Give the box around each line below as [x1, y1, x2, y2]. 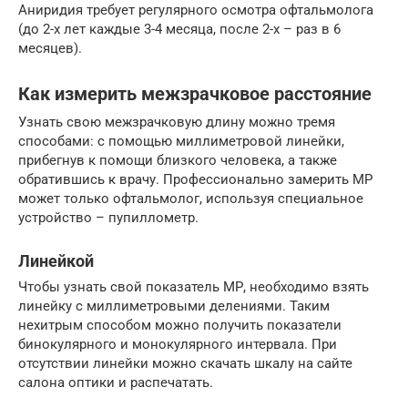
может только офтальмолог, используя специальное [18, 190, 363, 208]
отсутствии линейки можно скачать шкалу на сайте [18, 355, 352, 372]
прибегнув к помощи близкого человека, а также [18, 152, 337, 169]
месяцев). [18, 40, 82, 57]
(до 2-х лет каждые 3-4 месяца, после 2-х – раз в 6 [18, 21, 341, 38]
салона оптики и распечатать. [18, 374, 213, 392]
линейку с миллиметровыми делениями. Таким [18, 298, 330, 315]
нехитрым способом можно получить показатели [18, 317, 342, 334]
